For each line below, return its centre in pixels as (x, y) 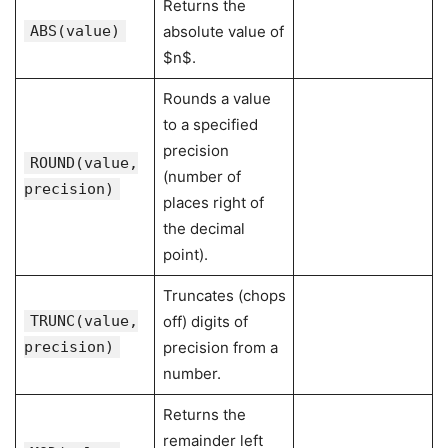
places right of (213, 202)
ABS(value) (74, 31)
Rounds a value (216, 98)
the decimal (203, 228)
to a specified (210, 124)
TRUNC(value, (83, 321)
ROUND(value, (83, 163)
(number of (201, 176)
